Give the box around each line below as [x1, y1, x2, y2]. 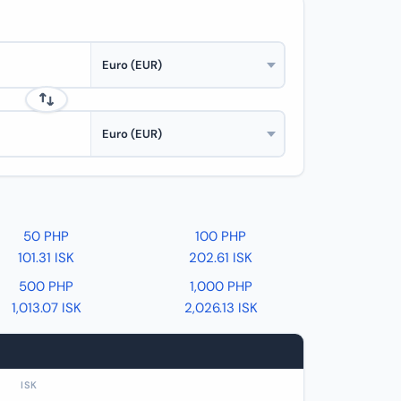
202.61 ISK [189, 249, 253, 267]
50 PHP [23, 227, 70, 245]
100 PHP [195, 227, 247, 245]
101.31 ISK [18, 249, 75, 267]
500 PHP [19, 277, 74, 295]
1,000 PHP [189, 277, 252, 295]
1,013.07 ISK [11, 299, 81, 317]
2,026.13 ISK [183, 299, 258, 317]
